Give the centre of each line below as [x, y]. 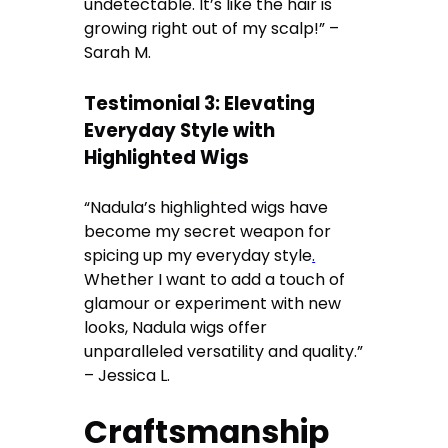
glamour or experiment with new [213, 303]
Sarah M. [118, 53]
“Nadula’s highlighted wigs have [206, 207]
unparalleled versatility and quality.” [224, 351]
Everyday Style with [180, 131]
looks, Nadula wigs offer [176, 327]
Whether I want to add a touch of [215, 279]
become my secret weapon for [208, 231]
